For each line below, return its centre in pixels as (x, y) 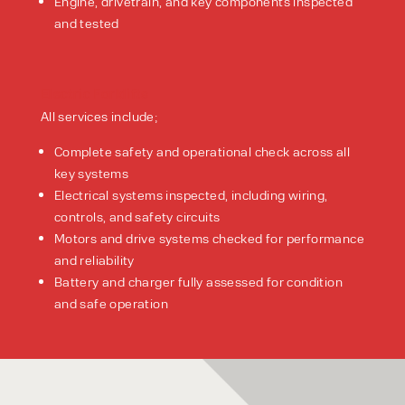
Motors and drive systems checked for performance (209, 238)
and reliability (94, 260)
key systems (91, 173)
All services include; (99, 116)
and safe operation (111, 303)
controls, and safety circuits (137, 217)
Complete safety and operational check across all (202, 151)
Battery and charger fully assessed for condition (198, 282)
